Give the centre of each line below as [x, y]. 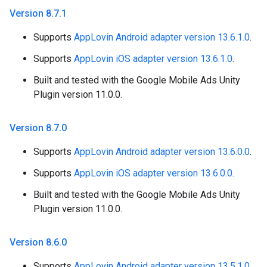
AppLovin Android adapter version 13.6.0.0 [162, 152]
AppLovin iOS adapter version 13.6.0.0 [153, 173]
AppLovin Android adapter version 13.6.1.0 [162, 38]
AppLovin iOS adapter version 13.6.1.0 [153, 59]
